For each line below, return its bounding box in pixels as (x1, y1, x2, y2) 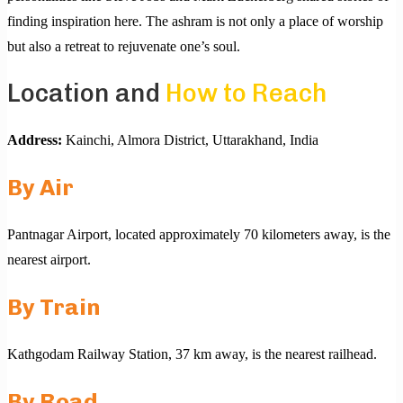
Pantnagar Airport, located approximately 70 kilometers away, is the (7, 227, 390, 243)
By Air (7, 174, 74, 201)
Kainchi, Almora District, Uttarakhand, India (62, 132, 318, 148)
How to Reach (166, 78, 327, 109)
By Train (7, 293, 101, 321)
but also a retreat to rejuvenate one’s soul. (7, 39, 240, 54)
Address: (7, 132, 62, 148)
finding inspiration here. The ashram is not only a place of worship (7, 13, 383, 29)
